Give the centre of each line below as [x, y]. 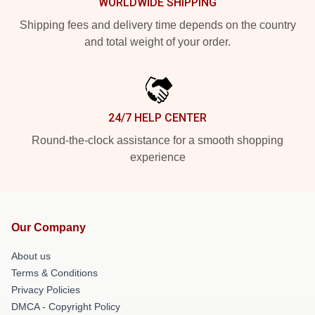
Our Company [49, 227]
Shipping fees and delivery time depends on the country [157, 25]
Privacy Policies [46, 289]
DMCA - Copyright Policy [66, 306]
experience [157, 157]
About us [31, 256]
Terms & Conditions [54, 272]
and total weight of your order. [157, 41]
